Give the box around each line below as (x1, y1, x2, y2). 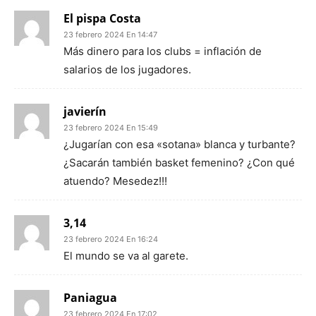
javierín (63, 104, 107, 119)
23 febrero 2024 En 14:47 (63, 30, 157, 39)
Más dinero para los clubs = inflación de (63, 44, 262, 58)
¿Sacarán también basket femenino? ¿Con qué (63, 156, 295, 169)
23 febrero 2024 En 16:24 (63, 234, 158, 244)
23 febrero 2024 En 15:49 (63, 123, 158, 133)
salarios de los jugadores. (63, 63, 191, 76)
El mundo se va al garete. (63, 249, 188, 262)
